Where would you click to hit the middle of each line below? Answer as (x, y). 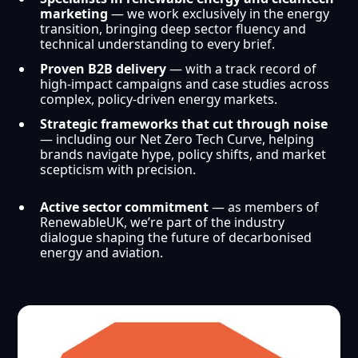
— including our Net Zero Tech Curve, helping (177, 139)
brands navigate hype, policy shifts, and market (183, 155)
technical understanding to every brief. (158, 44)
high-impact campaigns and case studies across (185, 84)
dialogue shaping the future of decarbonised (176, 238)
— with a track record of (243, 69)
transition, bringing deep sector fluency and (173, 29)
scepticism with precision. (118, 170)
